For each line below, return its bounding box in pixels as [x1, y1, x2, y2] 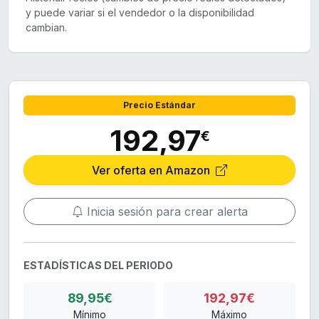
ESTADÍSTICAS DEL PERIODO [23, 259, 173, 272]
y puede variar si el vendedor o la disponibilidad [26, 6, 254, 19]
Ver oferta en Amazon [92, 163, 213, 178]
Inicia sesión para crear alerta [83, 204, 248, 219]
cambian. [26, 21, 67, 34]
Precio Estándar [123, 100, 196, 111]
